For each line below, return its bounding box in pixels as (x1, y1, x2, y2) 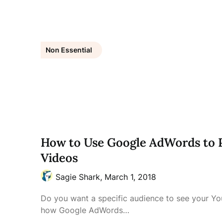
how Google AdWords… (41, 205, 129, 215)
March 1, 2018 (105, 172, 156, 182)
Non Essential (46, 46, 92, 54)
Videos (41, 150, 78, 166)
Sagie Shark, (55, 172, 105, 182)
